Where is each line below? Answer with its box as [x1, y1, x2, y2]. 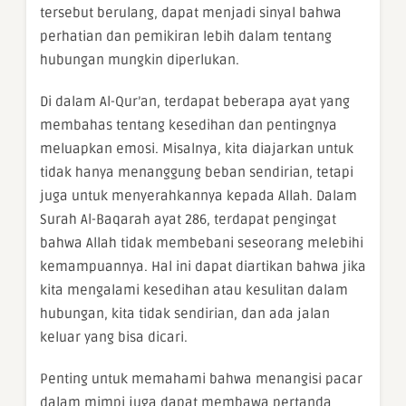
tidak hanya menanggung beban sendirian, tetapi [40, 164, 353, 180]
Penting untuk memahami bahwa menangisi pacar [40, 371, 362, 387]
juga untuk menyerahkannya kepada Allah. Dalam [40, 188, 357, 204]
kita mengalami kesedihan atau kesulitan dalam [40, 282, 348, 298]
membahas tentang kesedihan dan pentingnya [40, 117, 337, 133]
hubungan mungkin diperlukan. [40, 52, 239, 68]
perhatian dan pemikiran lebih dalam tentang [40, 28, 332, 44]
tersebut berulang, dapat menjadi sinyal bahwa [40, 5, 342, 21]
